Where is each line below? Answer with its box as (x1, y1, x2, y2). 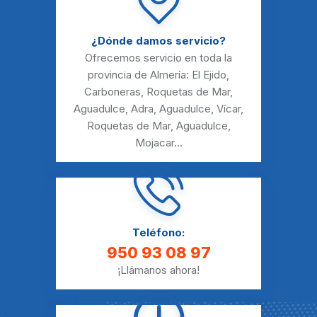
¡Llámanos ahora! (117, 263, 200, 277)
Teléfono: (132, 226, 185, 240)
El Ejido (192, 68, 226, 82)
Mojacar (134, 136, 174, 150)
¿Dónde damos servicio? (91, 34, 226, 48)
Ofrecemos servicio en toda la (85, 51, 232, 65)
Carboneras (84, 85, 141, 99)
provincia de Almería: (88, 68, 192, 82)
